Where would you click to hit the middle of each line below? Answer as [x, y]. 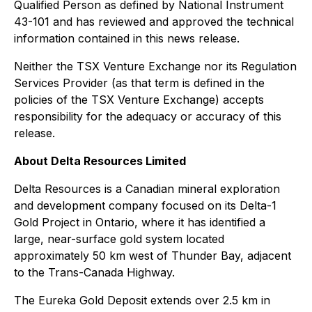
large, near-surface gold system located [119, 239]
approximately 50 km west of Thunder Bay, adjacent [153, 256]
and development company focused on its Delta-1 [145, 205]
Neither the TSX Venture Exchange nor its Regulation [155, 66]
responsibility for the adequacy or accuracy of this [148, 116]
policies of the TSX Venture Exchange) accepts [139, 100]
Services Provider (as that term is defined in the [139, 83]
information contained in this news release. [127, 38]
